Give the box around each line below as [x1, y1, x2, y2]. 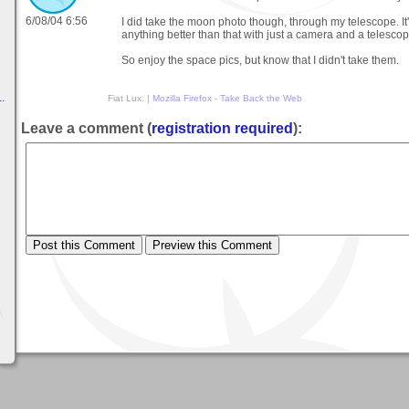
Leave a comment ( [21, 120, 152, 136]
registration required [152, 120, 293, 136]
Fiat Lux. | [108, 93, 152, 104]
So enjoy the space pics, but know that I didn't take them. [121, 54, 399, 68]
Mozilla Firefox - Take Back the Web [152, 93, 302, 104]
